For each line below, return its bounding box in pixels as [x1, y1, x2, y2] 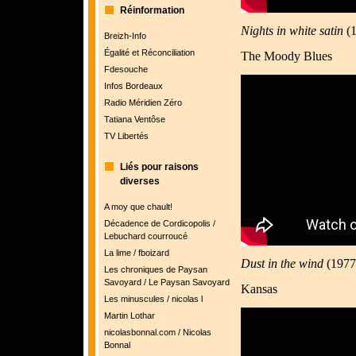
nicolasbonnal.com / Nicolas [103, 327, 211, 337]
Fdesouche [103, 64, 148, 74]
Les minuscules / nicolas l [103, 294, 203, 304]
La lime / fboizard [103, 248, 169, 257]
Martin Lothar [103, 311, 155, 320]
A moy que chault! [103, 202, 172, 211]
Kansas [240, 282, 277, 296]
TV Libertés [103, 131, 149, 141]
